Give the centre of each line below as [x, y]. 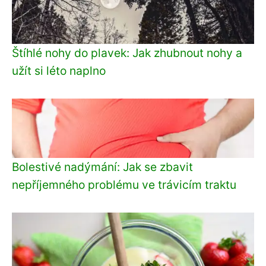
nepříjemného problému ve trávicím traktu [124, 184]
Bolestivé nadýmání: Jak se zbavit [102, 167]
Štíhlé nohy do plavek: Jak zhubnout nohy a [127, 53]
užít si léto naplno [59, 70]
